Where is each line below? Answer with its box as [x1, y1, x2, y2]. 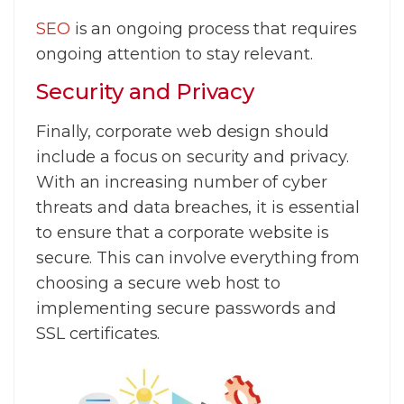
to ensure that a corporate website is [36, 223, 330, 243]
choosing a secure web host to [36, 273, 281, 294]
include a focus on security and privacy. [36, 147, 349, 168]
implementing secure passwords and [36, 298, 336, 319]
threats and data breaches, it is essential [36, 197, 360, 218]
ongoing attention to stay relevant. [36, 43, 313, 64]
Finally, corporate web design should [36, 122, 330, 142]
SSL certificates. [36, 324, 161, 344]
